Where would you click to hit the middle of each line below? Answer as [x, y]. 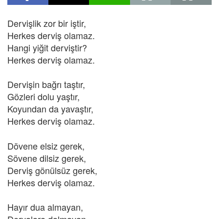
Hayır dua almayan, [45, 207]
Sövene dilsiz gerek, [47, 158]
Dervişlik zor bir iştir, [47, 23]
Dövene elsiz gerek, [46, 146]
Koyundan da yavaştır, [50, 109]
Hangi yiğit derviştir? [47, 47]
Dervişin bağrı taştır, [46, 84]
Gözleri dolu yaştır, [44, 96]
